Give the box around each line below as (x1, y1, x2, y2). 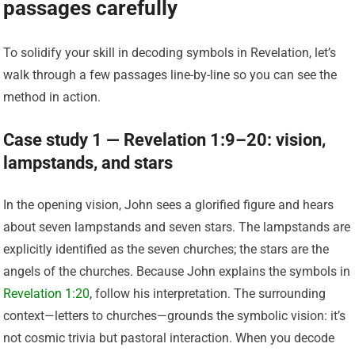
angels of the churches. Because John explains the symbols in (3, 263, 351, 279)
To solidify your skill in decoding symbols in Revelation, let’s (3, 44, 337, 60)
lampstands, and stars (3, 152, 174, 173)
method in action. (3, 89, 101, 105)
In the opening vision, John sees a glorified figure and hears (3, 197, 334, 212)
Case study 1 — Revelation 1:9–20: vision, (3, 129, 326, 150)
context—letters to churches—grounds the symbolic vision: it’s (3, 307, 346, 323)
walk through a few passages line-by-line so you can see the (3, 67, 338, 82)
